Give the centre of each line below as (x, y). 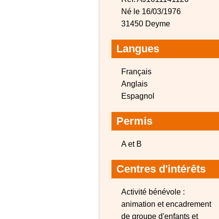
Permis (134, 121)
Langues (138, 49)
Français (136, 72)
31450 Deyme (146, 24)
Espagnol (138, 96)
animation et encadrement (166, 204)
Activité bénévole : (153, 192)
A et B (131, 144)
